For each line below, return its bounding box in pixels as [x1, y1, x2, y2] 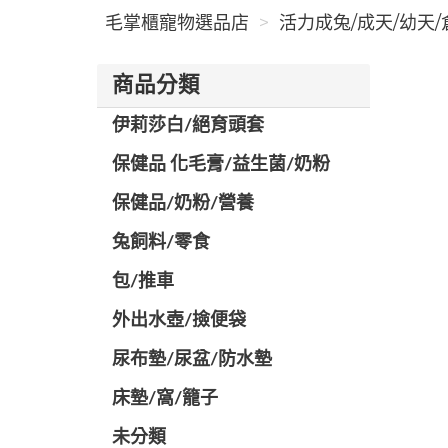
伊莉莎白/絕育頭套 [112, 117, 264, 135]
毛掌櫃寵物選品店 [105, 12, 249, 34]
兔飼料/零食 [112, 234, 210, 252]
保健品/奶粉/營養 [112, 195, 254, 213]
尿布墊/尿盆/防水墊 [112, 351, 272, 369]
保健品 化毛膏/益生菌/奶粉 [112, 156, 330, 174]
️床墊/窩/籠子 [112, 390, 218, 408]
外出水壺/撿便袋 [112, 312, 246, 330]
